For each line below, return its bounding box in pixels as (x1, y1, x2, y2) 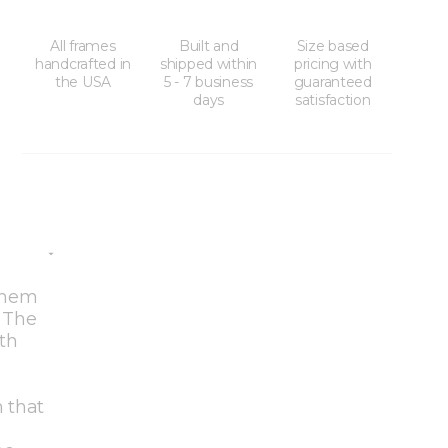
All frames (50, 37, 116, 56)
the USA (54, 73, 111, 92)
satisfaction (294, 91, 371, 110)
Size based (296, 37, 369, 56)
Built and (178, 37, 239, 56)
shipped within (160, 55, 258, 74)
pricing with (293, 55, 372, 74)
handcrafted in (34, 55, 132, 74)
